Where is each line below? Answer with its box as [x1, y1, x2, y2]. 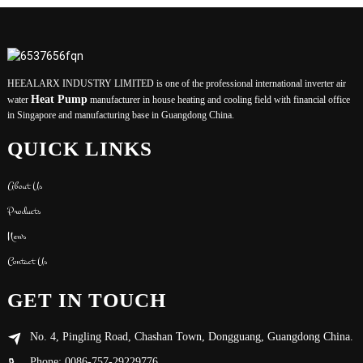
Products [6, 203, 41, 219]
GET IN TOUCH [6, 288, 166, 311]
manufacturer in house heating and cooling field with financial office [87, 94, 350, 106]
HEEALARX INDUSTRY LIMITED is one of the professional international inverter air [6, 78, 346, 90]
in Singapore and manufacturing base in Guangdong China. [6, 109, 234, 122]
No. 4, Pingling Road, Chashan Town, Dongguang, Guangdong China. [29, 330, 353, 343]
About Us [6, 177, 43, 194]
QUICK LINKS [6, 138, 152, 160]
